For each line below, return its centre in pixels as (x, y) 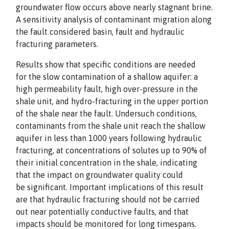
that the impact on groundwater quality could (99, 175)
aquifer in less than (52, 138)
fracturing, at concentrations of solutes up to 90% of (111, 150)
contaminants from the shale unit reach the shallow (111, 126)
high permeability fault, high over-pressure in (101, 89)
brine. (202, 7)
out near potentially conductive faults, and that (102, 212)
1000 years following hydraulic (145, 138)
